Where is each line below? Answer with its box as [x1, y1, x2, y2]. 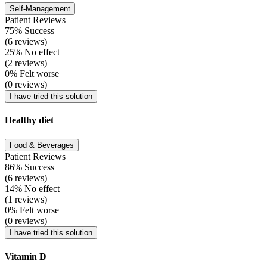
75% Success [5, 26, 54, 36]
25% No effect [5, 47, 60, 58]
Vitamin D [5, 251, 46, 262]
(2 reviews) [5, 58, 47, 69]
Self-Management [10, 4, 70, 14]
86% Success [5, 162, 54, 172]
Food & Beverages [10, 140, 74, 150]
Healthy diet [5, 115, 54, 126]
